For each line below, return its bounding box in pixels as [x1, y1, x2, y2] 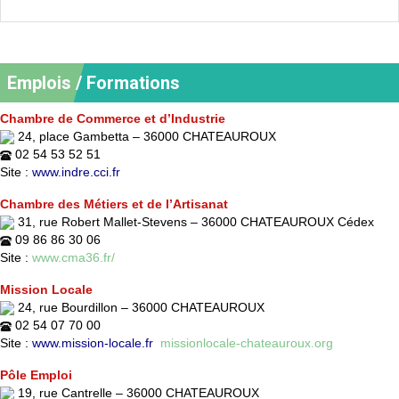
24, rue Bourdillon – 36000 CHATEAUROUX [18, 299, 268, 314]
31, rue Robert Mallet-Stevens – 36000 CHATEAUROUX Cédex [18, 214, 378, 229]
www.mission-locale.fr [32, 335, 153, 350]
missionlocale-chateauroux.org [160, 335, 333, 350]
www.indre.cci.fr [32, 164, 124, 179]
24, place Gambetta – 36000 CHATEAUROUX [18, 128, 280, 143]
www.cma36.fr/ [32, 249, 115, 265]
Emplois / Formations [7, 71, 180, 94]
